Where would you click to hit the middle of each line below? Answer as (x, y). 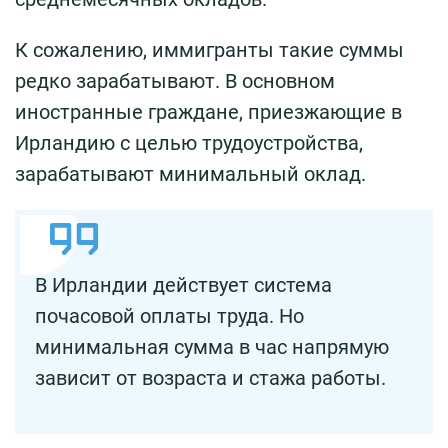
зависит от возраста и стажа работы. (210, 377)
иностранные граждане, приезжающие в (208, 111)
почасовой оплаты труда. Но (169, 315)
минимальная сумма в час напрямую (212, 346)
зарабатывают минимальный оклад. (190, 173)
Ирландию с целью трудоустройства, (189, 142)
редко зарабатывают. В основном (175, 80)
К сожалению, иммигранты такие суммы (209, 49)
